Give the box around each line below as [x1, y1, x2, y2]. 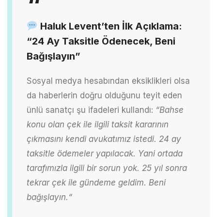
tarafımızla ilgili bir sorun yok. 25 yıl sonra [27, 163, 187, 173]
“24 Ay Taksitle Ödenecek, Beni [27, 35, 175, 47]
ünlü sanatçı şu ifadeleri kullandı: [27, 105, 153, 115]
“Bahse [155, 105, 184, 115]
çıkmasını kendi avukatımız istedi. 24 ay [27, 134, 181, 144]
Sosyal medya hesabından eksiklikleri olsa [27, 76, 190, 86]
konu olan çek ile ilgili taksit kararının [27, 119, 169, 129]
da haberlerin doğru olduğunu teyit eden [27, 90, 182, 100]
